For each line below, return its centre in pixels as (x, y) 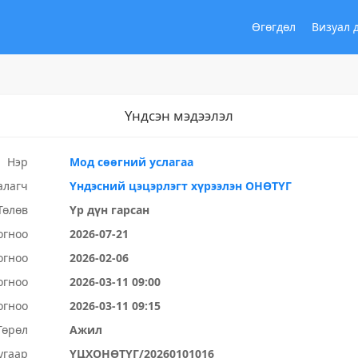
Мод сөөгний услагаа (132, 162)
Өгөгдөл (274, 27)
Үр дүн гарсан (110, 210)
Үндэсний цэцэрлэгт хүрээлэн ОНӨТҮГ (181, 186)
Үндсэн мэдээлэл (179, 115)
